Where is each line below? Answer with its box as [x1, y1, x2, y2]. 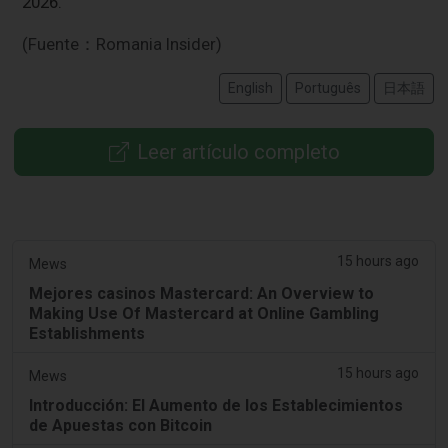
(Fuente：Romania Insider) [22, 34, 223, 55]
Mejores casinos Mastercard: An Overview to [29, 283, 374, 303]
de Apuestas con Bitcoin [29, 415, 212, 435]
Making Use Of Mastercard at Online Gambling [29, 303, 379, 323]
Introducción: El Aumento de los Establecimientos [29, 395, 403, 415]
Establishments [29, 323, 145, 343]
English [227, 80, 273, 97]
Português [294, 80, 361, 97]
